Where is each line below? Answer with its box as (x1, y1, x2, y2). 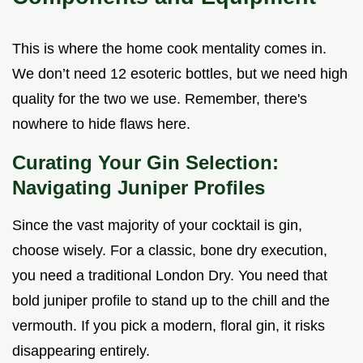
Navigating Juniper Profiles (12, 177, 265, 199)
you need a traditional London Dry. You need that (12, 267, 327, 284)
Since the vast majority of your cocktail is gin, (12, 217, 302, 234)
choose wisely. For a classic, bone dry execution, (12, 242, 327, 259)
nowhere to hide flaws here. (12, 116, 190, 133)
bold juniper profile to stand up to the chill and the (12, 293, 330, 310)
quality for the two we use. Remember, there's (12, 91, 307, 108)
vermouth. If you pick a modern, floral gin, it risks (12, 318, 325, 335)
